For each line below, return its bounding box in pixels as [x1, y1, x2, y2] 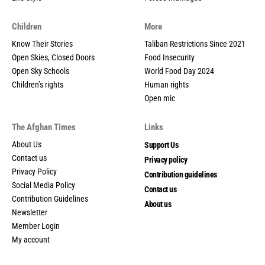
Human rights [144, 79, 189, 89]
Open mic [144, 93, 175, 103]
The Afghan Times [12, 121, 76, 132]
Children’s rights [12, 79, 63, 89]
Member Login [12, 221, 60, 231]
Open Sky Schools [12, 66, 69, 76]
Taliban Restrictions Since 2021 [144, 38, 245, 49]
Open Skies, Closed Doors [12, 52, 95, 62]
